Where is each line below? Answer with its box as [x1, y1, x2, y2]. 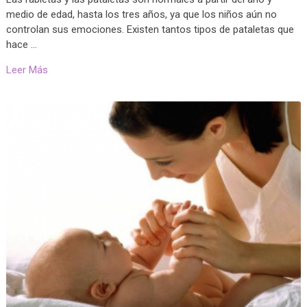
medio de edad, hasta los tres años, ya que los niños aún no [5, 8, 277, 21]
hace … [5, 38, 37, 51]
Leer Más [5, 63, 48, 76]
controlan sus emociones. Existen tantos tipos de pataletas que [5, 23, 294, 36]
